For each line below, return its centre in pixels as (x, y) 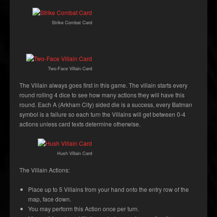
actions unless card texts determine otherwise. (80, 124)
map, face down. (50, 199)
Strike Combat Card (72, 23)
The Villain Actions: (45, 170)
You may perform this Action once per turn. (84, 209)
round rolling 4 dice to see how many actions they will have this (102, 95)
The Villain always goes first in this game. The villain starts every (103, 85)
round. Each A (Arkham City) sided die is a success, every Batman (106, 105)
